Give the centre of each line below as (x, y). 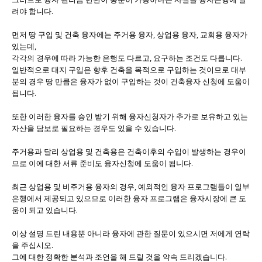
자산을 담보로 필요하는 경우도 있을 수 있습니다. (94, 128)
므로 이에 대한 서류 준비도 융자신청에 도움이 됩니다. (102, 163)
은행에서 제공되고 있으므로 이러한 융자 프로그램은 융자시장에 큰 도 (129, 198)
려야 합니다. (32, 11)
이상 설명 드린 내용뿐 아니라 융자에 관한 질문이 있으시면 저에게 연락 (131, 233)
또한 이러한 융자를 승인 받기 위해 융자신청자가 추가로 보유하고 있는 (130, 116)
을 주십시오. (32, 245)
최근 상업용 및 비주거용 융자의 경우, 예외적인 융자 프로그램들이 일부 (131, 186)
